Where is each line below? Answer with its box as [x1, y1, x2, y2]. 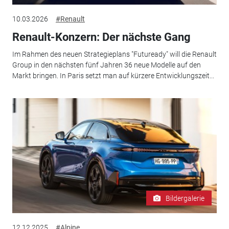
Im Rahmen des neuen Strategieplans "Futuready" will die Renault [12, 50, 217, 59]
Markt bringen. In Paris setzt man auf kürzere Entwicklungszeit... [12, 72, 214, 80]
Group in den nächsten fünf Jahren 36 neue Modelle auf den [12, 61, 201, 70]
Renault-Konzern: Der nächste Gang [12, 30, 191, 43]
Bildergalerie [166, 194, 205, 202]
